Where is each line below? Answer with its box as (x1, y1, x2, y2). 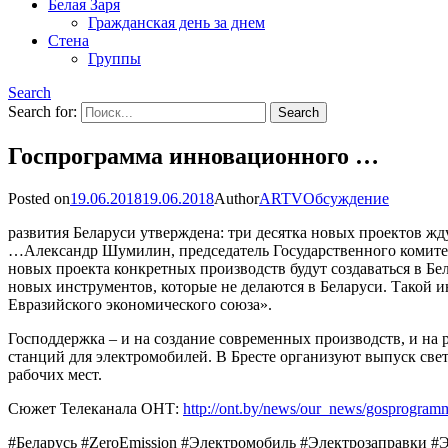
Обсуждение (303, 190, 389, 208)
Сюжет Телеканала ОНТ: (8, 400, 183, 418)
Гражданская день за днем (88, 14, 265, 32)
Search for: (8, 103, 77, 121)
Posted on (8, 190, 70, 208)
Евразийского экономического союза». (8, 296, 272, 314)
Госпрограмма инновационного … (8, 143, 379, 170)
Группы (88, 50, 141, 68)
